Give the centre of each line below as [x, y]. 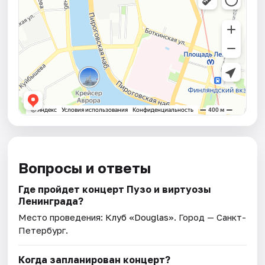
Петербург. [43, 230]
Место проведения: [62, 217]
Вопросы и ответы [85, 168]
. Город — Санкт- [210, 217]
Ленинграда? [51, 201]
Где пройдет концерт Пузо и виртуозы [115, 190]
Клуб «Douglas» [140, 217]
